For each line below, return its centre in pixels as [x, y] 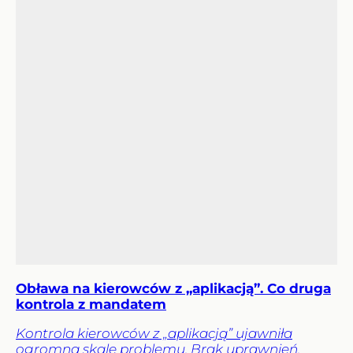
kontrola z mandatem [91, 305]
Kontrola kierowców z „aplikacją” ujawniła [154, 334]
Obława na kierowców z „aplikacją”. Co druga [173, 289]
